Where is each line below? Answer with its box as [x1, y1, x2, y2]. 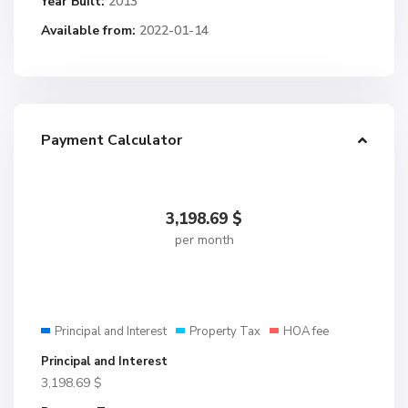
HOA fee [283, 323, 329, 340]
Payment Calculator [41, 130, 182, 150]
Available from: [41, 22, 136, 39]
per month [174, 231, 234, 249]
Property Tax [189, 323, 260, 340]
